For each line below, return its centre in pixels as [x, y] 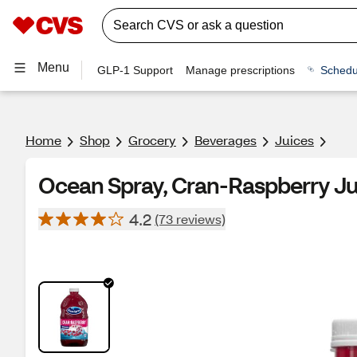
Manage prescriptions [241, 70]
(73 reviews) [190, 219]
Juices [294, 140]
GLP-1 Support [135, 70]
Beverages [226, 140]
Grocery [152, 140]
